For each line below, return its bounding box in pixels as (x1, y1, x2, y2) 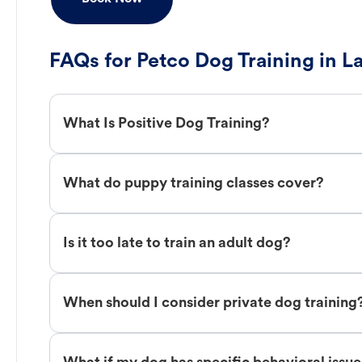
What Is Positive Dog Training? (63, 116, 270, 132)
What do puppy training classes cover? (63, 175, 324, 192)
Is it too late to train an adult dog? (63, 235, 291, 251)
